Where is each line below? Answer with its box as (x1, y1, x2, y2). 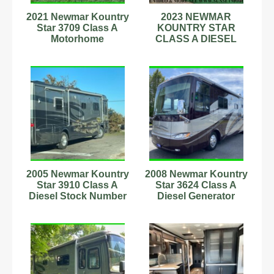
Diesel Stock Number (28, 190, 127, 201)
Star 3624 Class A (155, 179, 237, 190)
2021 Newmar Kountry (26, 11, 129, 22)
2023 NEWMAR (161, 11, 232, 22)
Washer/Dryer (165, 201, 228, 212)
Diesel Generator (157, 190, 235, 201)
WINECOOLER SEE (150, 55, 242, 66)
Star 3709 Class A (37, 22, 119, 33)
